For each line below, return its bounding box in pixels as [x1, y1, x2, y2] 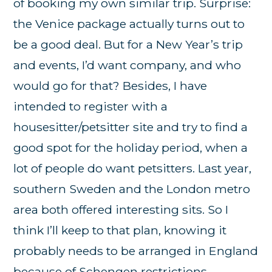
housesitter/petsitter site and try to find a [13, 120, 248, 135]
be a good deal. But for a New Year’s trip [13, 37, 243, 52]
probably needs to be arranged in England [13, 243, 259, 259]
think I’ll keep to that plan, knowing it [13, 223, 227, 238]
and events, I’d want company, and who [13, 58, 242, 73]
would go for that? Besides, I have [13, 78, 208, 93]
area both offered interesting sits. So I [13, 202, 229, 217]
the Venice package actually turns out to [13, 16, 245, 32]
